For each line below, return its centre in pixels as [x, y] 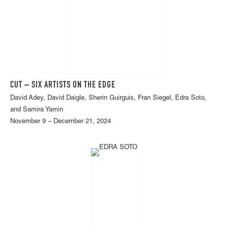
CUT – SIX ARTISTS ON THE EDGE [63, 85]
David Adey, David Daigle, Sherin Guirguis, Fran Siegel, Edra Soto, [108, 98]
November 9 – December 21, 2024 [61, 122]
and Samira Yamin [37, 110]
